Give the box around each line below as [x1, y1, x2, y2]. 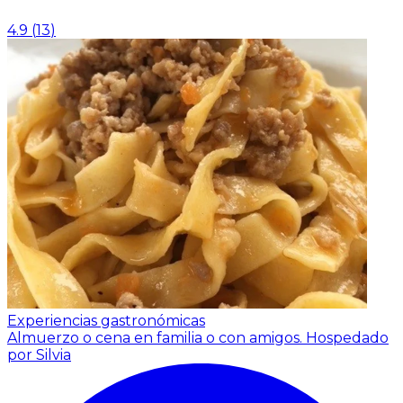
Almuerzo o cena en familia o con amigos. [7, 328, 306, 346]
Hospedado [306, 328, 389, 346]
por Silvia [7, 345, 71, 363]
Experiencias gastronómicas [7, 311, 205, 329]
